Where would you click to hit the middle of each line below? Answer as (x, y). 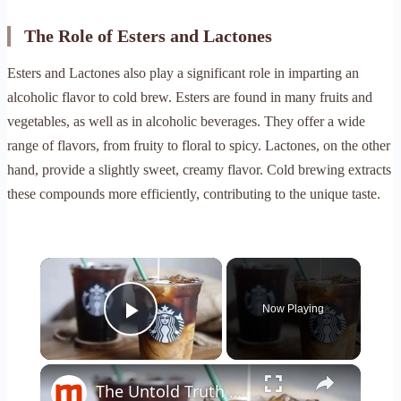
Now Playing (294, 309)
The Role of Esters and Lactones (148, 36)
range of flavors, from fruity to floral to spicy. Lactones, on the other (199, 146)
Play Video (196, 336)
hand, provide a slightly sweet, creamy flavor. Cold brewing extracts (199, 170)
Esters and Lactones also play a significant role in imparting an (183, 73)
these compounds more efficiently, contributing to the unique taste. (194, 194)
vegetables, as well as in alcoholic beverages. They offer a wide (186, 122)
